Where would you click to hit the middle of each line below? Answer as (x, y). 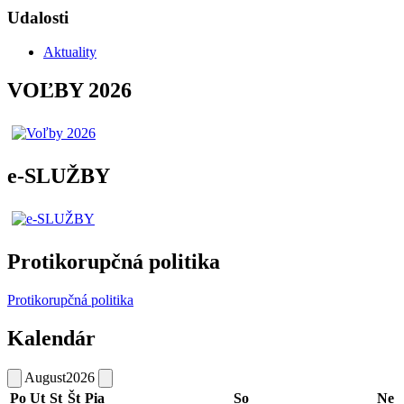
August (45, 377)
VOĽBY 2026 (69, 91)
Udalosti (38, 17)
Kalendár (51, 338)
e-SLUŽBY (59, 176)
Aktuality (70, 52)
